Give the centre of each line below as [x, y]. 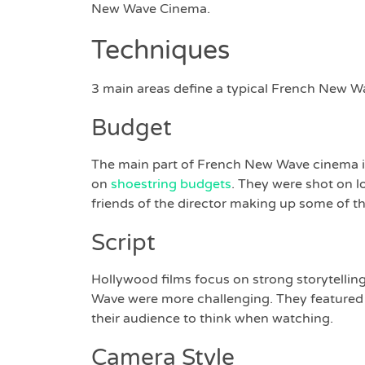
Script [123, 243]
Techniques [161, 51]
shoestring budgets [171, 185]
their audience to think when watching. [212, 319]
